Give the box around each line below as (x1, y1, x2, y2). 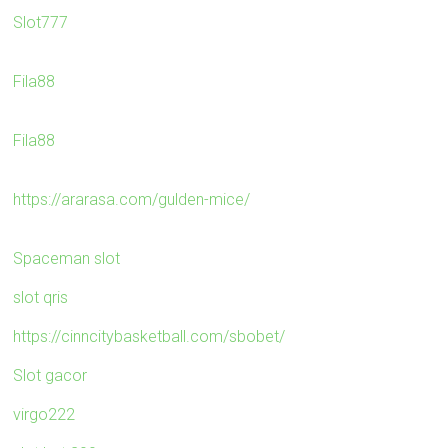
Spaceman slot (13, 248, 121, 268)
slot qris (13, 287, 69, 307)
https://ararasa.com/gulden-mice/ (13, 189, 251, 209)
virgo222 (13, 404, 76, 424)
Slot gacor (13, 365, 88, 385)
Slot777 (13, 12, 69, 32)
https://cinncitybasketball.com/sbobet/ (13, 326, 286, 346)
